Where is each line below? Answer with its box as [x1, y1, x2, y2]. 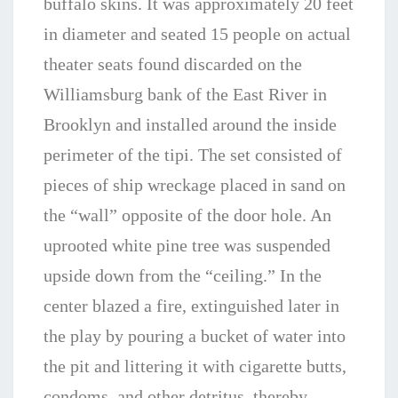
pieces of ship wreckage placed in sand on [44, 175, 346, 195]
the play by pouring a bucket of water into [44, 326, 346, 346]
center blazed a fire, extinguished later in [44, 296, 339, 315]
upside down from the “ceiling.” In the [44, 266, 322, 285]
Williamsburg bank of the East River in [44, 84, 327, 104]
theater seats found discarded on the [44, 54, 302, 74]
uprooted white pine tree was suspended [44, 235, 330, 255]
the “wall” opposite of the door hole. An [44, 205, 331, 225]
